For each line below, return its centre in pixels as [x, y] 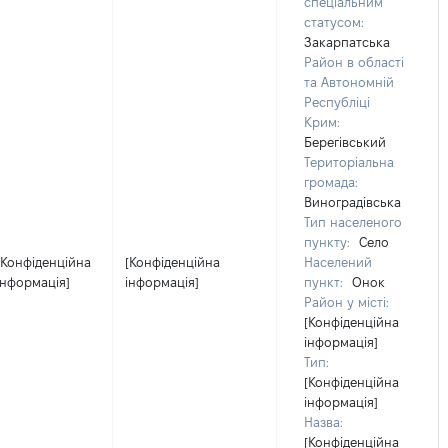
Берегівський [345, 142]
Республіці [337, 102]
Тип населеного [353, 222]
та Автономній [349, 82]
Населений [338, 262]
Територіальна [349, 162]
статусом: [334, 22]
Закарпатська [347, 42]
